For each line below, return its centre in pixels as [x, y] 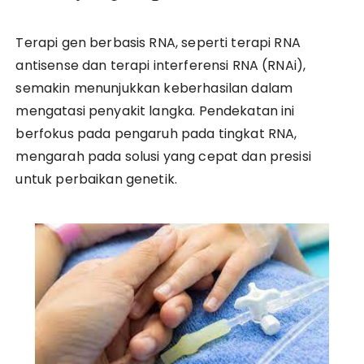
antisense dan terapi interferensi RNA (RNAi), [161, 65]
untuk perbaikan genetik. [97, 179]
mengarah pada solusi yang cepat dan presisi [163, 156]
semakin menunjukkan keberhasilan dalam [154, 88]
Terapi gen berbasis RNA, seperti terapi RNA [158, 43]
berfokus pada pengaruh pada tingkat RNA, [156, 134]
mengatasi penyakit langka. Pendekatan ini [155, 111]
